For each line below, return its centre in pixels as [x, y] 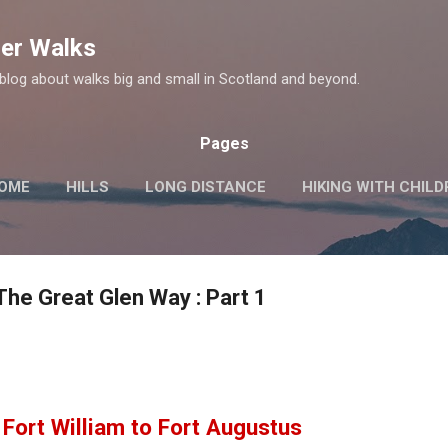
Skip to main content [224, 25]
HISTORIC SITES [267, 229]
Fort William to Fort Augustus [152, 427]
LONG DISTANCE [205, 187]
